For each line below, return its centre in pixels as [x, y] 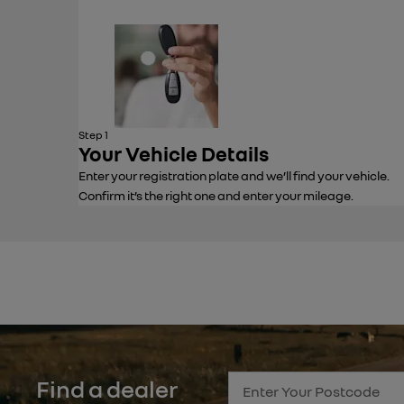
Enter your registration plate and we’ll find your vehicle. [234, 176]
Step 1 [93, 135]
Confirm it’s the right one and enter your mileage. [216, 196]
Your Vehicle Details [174, 154]
